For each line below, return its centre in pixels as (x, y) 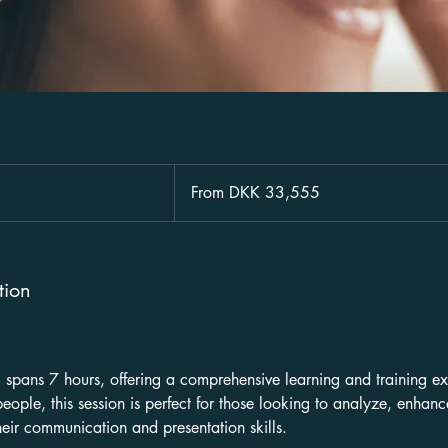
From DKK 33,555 (255, 193)
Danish (190, 193)
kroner (189, 204)
